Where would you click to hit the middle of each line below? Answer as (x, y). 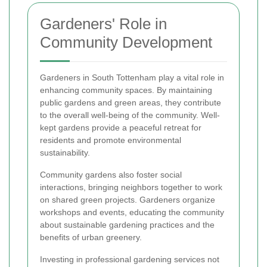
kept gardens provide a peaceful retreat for (121, 128)
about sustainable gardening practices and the (127, 225)
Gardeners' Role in (103, 24)
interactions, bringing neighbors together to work (131, 187)
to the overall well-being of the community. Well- (130, 115)
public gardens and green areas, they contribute (131, 103)
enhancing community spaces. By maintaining (126, 90)
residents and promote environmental (111, 140)
